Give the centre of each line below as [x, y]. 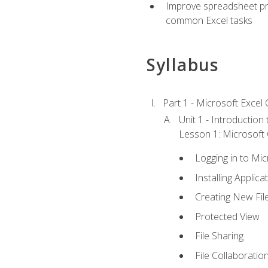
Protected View [228, 216]
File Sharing [220, 236]
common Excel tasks [209, 21]
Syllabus [182, 65]
